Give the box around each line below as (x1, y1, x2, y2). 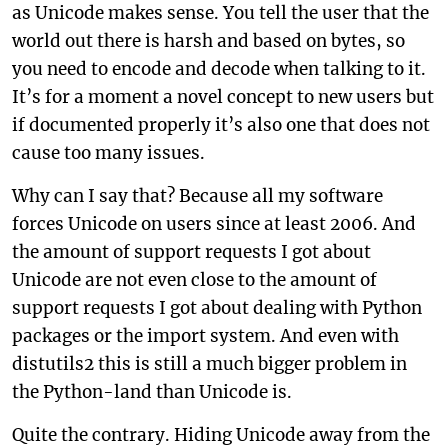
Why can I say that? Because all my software (12, 185, 383, 207)
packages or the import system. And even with (12, 325, 399, 347)
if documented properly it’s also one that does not (12, 114, 430, 136)
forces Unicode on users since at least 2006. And (12, 213, 416, 235)
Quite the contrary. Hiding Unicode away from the (12, 424, 430, 446)
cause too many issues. (12, 142, 205, 164)
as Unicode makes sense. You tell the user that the (12, 2, 429, 24)
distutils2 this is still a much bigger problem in (12, 353, 407, 375)
